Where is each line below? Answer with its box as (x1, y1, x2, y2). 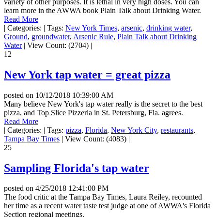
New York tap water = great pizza (4, 68, 170, 81)
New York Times (65, 23, 117, 32)
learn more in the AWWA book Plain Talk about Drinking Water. (4, 6, 201, 15)
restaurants (161, 125, 193, 134)
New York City (111, 125, 157, 134)
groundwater (31, 32, 70, 41)
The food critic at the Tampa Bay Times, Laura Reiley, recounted (4, 193, 202, 201)
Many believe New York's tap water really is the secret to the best (4, 99, 202, 108)
